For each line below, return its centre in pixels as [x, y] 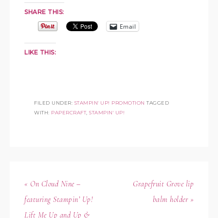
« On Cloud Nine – [53, 184]
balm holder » [173, 200]
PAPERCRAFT [69, 113]
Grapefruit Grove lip [163, 184]
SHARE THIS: [44, 12]
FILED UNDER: [54, 103]
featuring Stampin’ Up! [59, 200]
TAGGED [158, 103]
